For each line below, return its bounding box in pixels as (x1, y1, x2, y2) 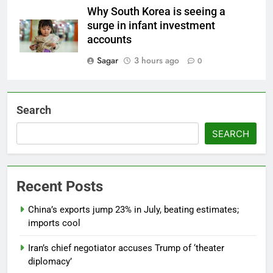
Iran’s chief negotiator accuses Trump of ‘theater (28, 242, 224, 253)
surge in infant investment (87, 19, 215, 32)
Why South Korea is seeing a (87, 5, 225, 18)
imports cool (28, 217, 80, 229)
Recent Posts (16, 177, 103, 195)
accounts (87, 33, 132, 46)
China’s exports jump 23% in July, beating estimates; (28, 204, 239, 215)
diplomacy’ (28, 255, 72, 267)
